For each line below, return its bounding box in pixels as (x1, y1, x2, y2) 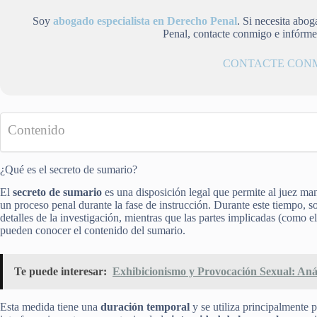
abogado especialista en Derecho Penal (52, 14, 237, 27)
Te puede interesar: (14, 265, 107, 278)
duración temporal (100, 301, 190, 313)
